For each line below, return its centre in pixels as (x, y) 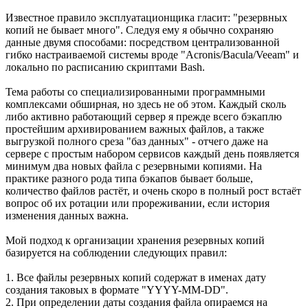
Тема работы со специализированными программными (135, 91)
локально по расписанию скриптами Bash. (105, 67)
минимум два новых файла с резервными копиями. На (134, 166)
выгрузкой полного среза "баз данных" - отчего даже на (137, 141)
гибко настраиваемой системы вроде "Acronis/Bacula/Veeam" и (152, 54)
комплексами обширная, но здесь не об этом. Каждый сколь (146, 104)
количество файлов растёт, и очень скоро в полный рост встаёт (153, 190)
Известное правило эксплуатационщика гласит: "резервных (146, 17)
